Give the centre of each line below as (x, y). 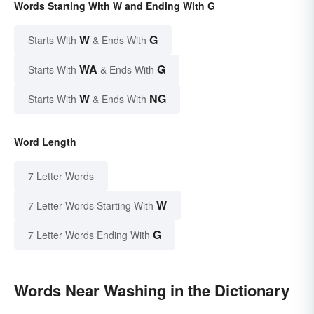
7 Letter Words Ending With (89, 235)
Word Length (45, 142)
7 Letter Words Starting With (91, 206)
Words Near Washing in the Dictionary (152, 291)
